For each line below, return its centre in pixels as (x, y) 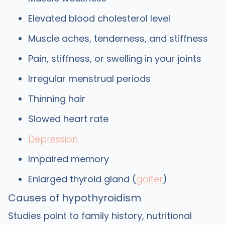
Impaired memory (68, 159)
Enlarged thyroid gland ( (82, 179)
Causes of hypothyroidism (74, 198)
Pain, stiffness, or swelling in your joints (115, 59)
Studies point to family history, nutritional (100, 216)
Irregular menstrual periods (89, 79)
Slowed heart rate (68, 119)
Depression (53, 139)
